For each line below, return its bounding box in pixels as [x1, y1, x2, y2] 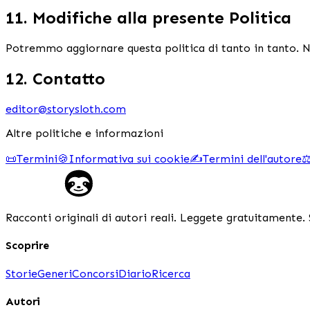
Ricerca [152, 266, 190, 280]
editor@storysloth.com [6, 102, 126, 116]
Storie [6, 266, 37, 280]
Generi [37, 266, 72, 280]
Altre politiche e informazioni [6, 127, 163, 140]
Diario [118, 266, 152, 280]
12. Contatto [6, 69, 105, 89]
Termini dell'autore [203, 152, 302, 166]
